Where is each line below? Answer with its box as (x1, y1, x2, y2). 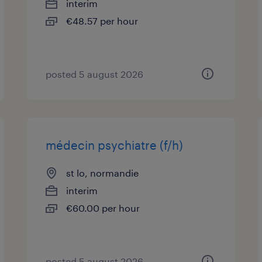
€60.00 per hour (66, 202, 140, 213)
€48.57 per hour (66, 15, 139, 26)
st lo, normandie (66, 167, 139, 178)
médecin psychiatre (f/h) (46, 138, 184, 152)
